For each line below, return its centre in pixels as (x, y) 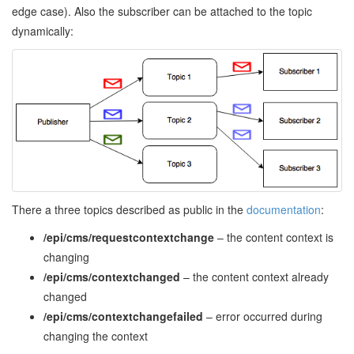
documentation (284, 209)
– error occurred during (263, 316)
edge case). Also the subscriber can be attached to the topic (162, 11)
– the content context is (274, 237)
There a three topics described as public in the (129, 209)
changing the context (96, 335)
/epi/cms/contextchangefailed (123, 316)
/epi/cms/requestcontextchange (129, 237)
